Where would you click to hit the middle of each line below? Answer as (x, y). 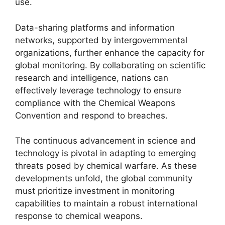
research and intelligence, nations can (92, 78)
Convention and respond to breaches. (91, 115)
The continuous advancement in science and (105, 141)
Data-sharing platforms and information (95, 27)
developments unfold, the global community (104, 178)
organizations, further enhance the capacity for (110, 52)
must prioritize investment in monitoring (95, 191)
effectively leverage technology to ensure (98, 90)
